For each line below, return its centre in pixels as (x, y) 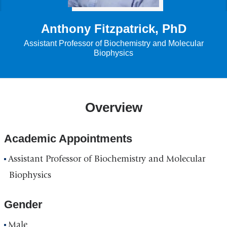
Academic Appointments (68, 139)
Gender (23, 205)
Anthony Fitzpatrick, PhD (113, 28)
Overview (113, 107)
